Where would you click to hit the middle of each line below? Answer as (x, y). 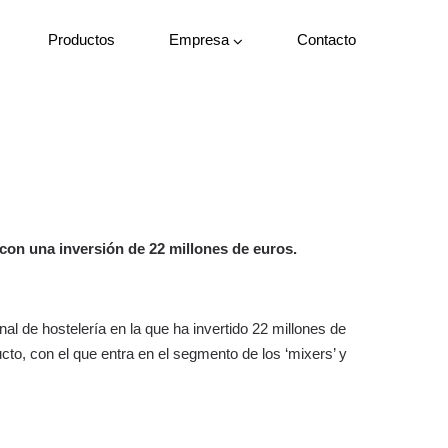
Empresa (199, 39)
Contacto (326, 39)
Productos (81, 39)
